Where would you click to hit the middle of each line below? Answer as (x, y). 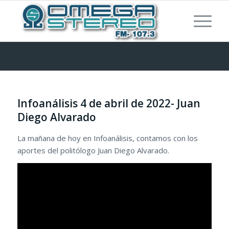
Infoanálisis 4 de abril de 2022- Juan (109, 103)
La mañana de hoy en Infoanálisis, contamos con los (107, 138)
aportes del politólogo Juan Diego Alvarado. (93, 150)
